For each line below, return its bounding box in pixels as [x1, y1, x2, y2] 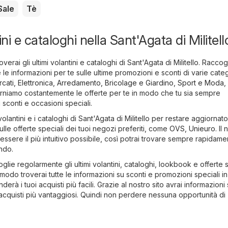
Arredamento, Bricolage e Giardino [57, 78, 174, 88]
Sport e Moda [178, 78, 224, 88]
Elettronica [18, 78, 53, 88]
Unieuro [189, 124, 215, 133]
